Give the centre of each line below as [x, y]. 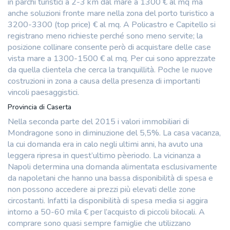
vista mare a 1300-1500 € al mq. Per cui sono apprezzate [112, 58]
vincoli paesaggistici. [43, 92]
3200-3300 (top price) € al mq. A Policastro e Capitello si [112, 24]
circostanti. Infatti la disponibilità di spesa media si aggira [108, 200]
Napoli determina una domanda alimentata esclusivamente [112, 167]
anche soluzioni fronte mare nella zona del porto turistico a [111, 13]
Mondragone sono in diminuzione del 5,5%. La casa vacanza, [114, 133]
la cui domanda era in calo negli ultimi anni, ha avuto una [105, 144]
